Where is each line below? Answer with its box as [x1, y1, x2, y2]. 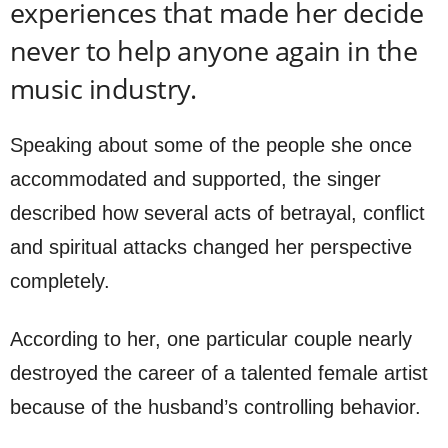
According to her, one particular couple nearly [10, 328, 412, 351]
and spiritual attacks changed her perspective [10, 236, 412, 259]
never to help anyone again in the [10, 32, 418, 70]
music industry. [10, 70, 197, 108]
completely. [10, 270, 110, 293]
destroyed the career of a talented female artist [10, 362, 428, 385]
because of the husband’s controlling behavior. [10, 396, 421, 419]
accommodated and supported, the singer [10, 168, 381, 191]
